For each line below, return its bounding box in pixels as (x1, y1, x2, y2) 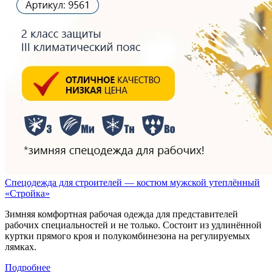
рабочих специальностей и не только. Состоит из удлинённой (5, 219, 262, 230)
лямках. (5, 241, 36, 252)
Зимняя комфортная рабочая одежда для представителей (5, 208, 238, 219)
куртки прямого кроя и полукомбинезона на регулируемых (5, 230, 250, 241)
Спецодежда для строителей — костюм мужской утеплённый (5, 177, 260, 188)
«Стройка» (5, 188, 50, 199)
